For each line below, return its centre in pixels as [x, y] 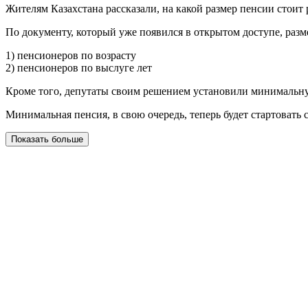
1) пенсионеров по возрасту [71, 55]
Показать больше [47, 139]
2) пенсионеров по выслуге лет [79, 68]
